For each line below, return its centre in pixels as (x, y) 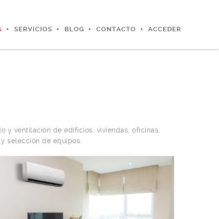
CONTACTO (116, 29)
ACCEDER (164, 29)
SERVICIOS (33, 29)
